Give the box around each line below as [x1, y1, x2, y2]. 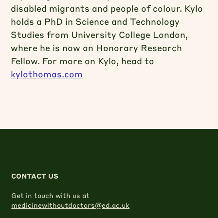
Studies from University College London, [11, 29, 188, 40]
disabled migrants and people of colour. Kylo [11, 2, 203, 14]
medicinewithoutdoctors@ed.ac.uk [11, 200, 130, 209]
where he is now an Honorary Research [11, 42, 182, 53]
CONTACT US [11, 171, 59, 180]
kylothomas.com [11, 68, 83, 79]
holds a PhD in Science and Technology [11, 16, 180, 27]
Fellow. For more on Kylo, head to [11, 55, 155, 66]
